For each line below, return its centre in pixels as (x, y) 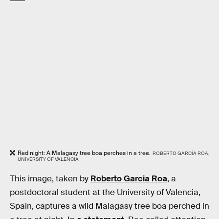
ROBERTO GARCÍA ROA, (181, 153)
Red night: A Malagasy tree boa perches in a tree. (84, 153)
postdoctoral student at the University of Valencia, (105, 193)
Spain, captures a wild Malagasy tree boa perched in (109, 206)
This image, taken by (50, 179)
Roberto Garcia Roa (129, 179)
